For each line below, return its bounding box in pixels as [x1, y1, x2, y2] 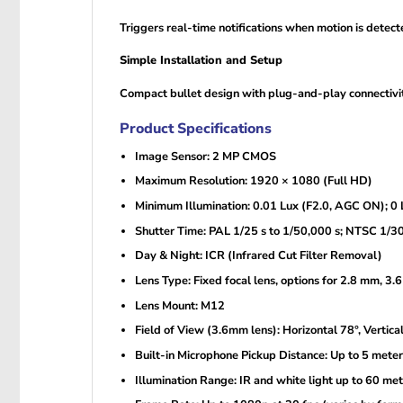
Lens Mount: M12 [134, 297, 225, 314]
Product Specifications [120, 118, 272, 139]
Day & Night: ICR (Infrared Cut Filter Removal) [134, 247, 382, 264]
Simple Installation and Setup [120, 52, 282, 69]
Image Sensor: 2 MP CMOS [134, 148, 276, 165]
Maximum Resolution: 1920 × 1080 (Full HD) [134, 173, 372, 190]
